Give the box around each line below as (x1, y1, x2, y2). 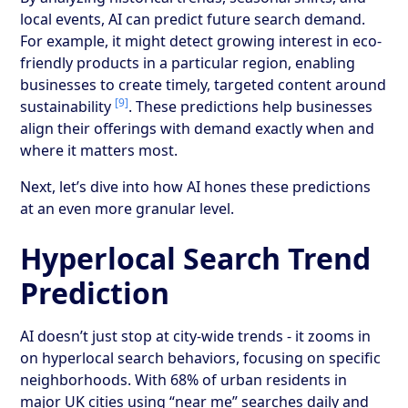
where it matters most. (20, 139, 178, 160)
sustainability (20, 96, 116, 117)
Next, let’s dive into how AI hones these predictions (20, 176, 372, 197)
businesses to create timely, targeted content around (20, 74, 387, 95)
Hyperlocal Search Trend (20, 238, 372, 278)
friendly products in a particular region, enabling (20, 52, 356, 73)
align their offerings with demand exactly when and (20, 117, 375, 138)
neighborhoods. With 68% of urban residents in (20, 369, 348, 390)
